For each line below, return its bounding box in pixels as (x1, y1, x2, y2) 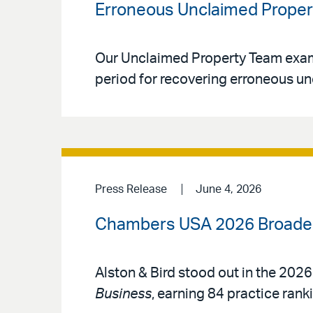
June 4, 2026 (195, 183, 261, 195)
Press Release (95, 183, 167, 195)
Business (95, 286, 152, 301)
